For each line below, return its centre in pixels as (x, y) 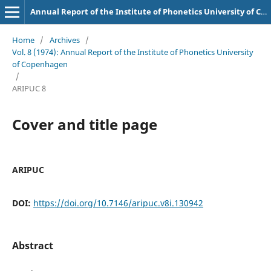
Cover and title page (84, 124)
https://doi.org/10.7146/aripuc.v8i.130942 (118, 203)
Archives (64, 40)
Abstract (32, 245)
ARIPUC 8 (29, 88)
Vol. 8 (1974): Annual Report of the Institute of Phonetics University (132, 52)
